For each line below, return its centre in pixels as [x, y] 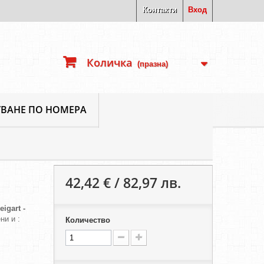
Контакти [160, 10]
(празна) [153, 64]
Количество [88, 220]
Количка [109, 62]
